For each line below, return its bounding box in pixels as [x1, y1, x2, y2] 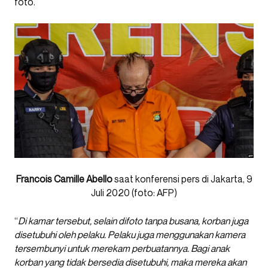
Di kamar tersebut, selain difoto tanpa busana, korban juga [18, 214, 248, 227]
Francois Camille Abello [16, 172, 112, 185]
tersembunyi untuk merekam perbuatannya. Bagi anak [14, 242, 230, 254]
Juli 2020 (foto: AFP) [91, 186, 177, 199]
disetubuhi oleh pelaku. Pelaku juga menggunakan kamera [14, 228, 245, 240]
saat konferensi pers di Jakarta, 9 [112, 172, 252, 185]
